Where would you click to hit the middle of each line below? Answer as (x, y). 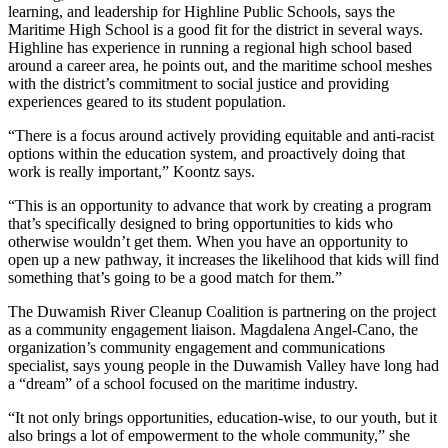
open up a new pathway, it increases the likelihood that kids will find (223, 260)
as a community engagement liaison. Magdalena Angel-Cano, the (213, 330)
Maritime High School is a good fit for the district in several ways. (215, 30)
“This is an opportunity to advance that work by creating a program (219, 206)
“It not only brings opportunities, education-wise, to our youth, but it (222, 418)
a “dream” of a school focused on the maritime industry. (183, 384)
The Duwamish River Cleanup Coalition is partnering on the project (222, 312)
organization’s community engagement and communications (196, 348)
